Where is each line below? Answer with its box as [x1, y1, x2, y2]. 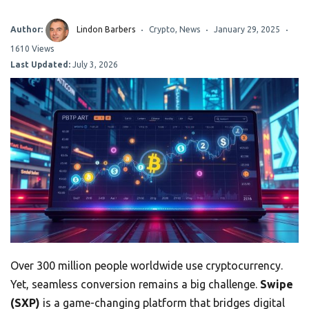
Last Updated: [10, 59, 70, 69]
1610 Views [10, 43, 54, 53]
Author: [10, 24, 43, 34]
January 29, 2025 [214, 24, 280, 34]
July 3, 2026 [70, 59, 118, 69]
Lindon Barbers [77, 24, 135, 34]
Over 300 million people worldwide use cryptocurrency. [10, 259, 283, 272]
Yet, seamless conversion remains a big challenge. [10, 277, 260, 290]
